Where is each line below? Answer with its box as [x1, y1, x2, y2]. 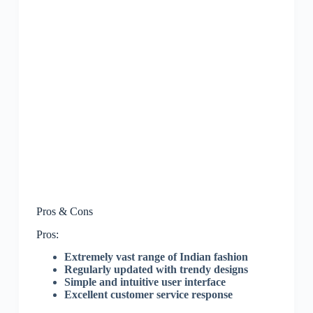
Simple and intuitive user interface [64, 276, 226, 289]
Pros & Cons [36, 205, 93, 217]
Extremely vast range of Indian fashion [64, 251, 248, 263]
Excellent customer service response [64, 289, 233, 301]
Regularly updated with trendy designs [64, 263, 248, 276]
